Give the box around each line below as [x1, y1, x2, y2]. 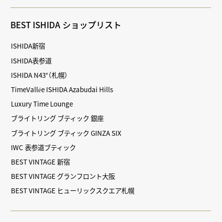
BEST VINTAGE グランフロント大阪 [11, 171, 115, 181]
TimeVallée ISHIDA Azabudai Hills [11, 84, 113, 94]
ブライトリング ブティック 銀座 [11, 113, 104, 123]
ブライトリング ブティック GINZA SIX [11, 127, 122, 138]
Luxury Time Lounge [11, 99, 73, 109]
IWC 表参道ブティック [11, 142, 76, 152]
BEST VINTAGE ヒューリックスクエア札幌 [11, 185, 135, 196]
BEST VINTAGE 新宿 [11, 156, 70, 166]
